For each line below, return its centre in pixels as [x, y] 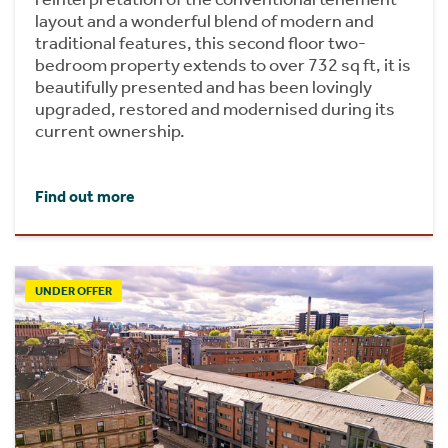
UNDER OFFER [73, 291]
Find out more [85, 197]
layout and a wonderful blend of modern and [204, 21]
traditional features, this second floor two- [200, 43]
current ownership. [110, 131]
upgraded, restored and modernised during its [215, 109]
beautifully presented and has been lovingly [203, 87]
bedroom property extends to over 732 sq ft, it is [223, 65]
